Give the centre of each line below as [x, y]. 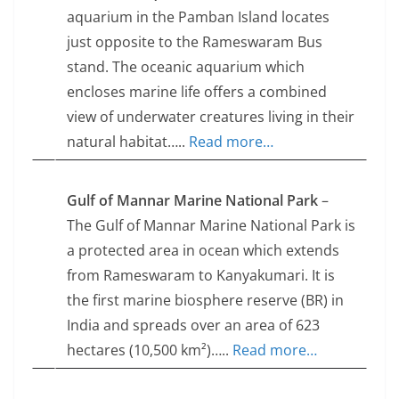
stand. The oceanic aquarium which [186, 67]
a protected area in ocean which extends [203, 251]
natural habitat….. [128, 142]
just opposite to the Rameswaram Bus [195, 42]
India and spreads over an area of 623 [193, 326]
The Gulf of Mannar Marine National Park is [211, 226]
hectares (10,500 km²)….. [150, 350]
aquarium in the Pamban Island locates [198, 17]
